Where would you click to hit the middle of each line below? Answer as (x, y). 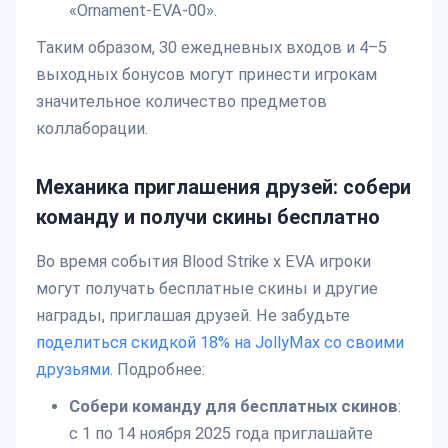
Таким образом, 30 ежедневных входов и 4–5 (211, 48)
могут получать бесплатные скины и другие (207, 289)
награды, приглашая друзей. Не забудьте (193, 316)
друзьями (73, 370)
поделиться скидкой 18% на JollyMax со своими (220, 343)
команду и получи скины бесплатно (208, 217)
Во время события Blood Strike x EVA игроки (203, 262)
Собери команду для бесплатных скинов (233, 407)
